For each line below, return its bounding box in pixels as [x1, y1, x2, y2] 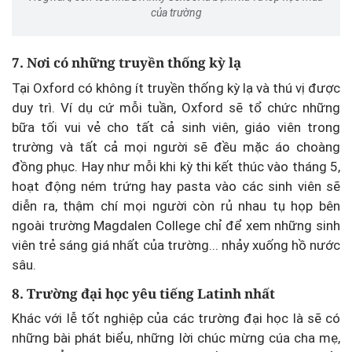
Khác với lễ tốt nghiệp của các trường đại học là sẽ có [12, 310, 340, 327]
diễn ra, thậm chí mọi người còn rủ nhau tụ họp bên [12, 197, 340, 214]
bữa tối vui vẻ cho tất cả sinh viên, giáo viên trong [12, 119, 340, 135]
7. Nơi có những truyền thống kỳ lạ [12, 53, 241, 72]
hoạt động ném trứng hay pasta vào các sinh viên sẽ [12, 178, 340, 194]
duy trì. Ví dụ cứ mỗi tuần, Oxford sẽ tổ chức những [12, 99, 340, 115]
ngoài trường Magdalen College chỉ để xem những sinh [12, 217, 340, 233]
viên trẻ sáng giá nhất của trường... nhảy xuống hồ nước [12, 236, 340, 253]
